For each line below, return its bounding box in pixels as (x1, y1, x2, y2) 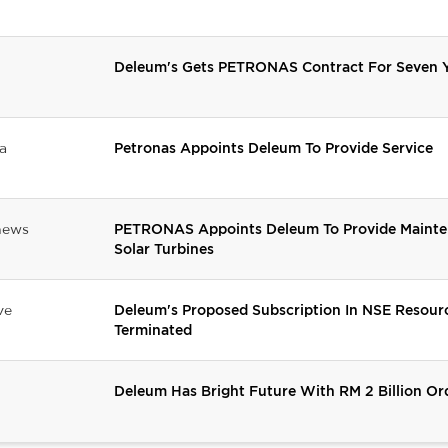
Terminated (114, 321, 192, 337)
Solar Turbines (114, 240, 214, 256)
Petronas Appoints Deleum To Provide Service (114, 139, 433, 155)
